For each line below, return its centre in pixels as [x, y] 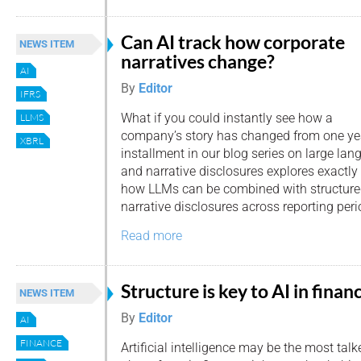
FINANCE [41, 342]
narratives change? [199, 61]
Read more [151, 236]
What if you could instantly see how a [227, 118]
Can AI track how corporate [233, 42]
